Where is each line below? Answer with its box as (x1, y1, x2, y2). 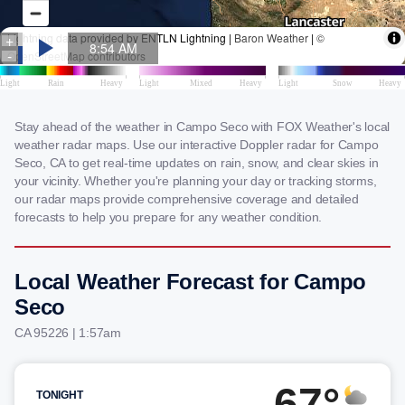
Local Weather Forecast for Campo (14, 269, 366, 294)
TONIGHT (36, 389, 83, 401)
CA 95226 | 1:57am (14, 325, 121, 340)
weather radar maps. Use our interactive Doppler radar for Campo (14, 137, 379, 152)
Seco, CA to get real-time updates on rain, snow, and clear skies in (14, 155, 379, 170)
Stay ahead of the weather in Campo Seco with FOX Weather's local (14, 119, 390, 134)
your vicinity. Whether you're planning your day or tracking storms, (14, 174, 377, 188)
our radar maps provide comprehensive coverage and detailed (14, 192, 359, 206)
